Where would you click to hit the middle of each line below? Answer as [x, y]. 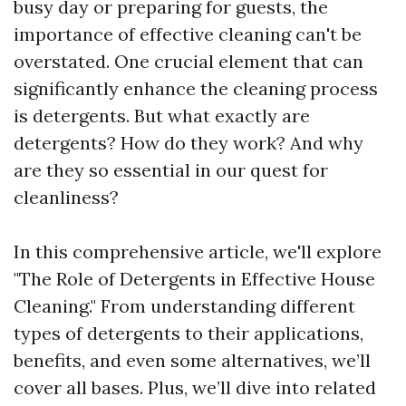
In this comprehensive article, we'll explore [198, 251]
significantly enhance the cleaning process [196, 88]
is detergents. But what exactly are [162, 116]
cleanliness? [66, 197]
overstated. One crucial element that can [188, 61]
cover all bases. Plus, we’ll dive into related [195, 387]
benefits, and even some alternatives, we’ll [192, 360]
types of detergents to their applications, [188, 333]
